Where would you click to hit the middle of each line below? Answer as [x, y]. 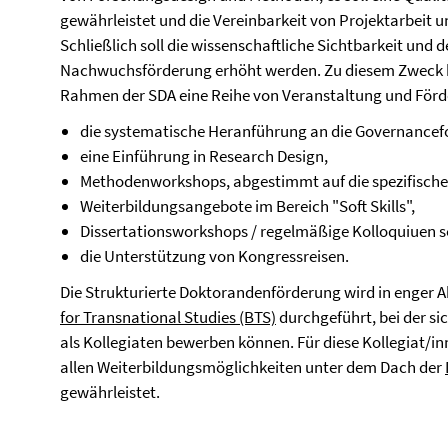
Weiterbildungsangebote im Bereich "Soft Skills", [247, 206]
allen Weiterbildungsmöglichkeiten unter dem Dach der [252, 367]
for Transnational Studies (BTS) [168, 317]
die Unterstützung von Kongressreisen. [214, 256]
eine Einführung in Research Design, [204, 156]
